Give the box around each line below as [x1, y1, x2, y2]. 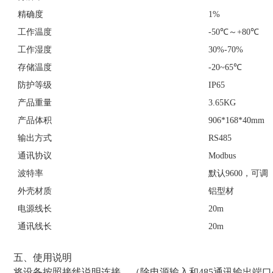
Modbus [208, 151, 236, 160]
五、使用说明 [13, 252, 73, 263]
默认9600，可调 [208, 169, 269, 178]
